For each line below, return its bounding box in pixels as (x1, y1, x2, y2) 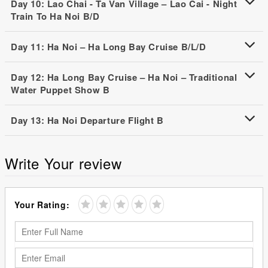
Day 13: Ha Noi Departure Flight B (11, 113, 164, 127)
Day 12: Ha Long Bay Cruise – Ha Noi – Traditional (11, 70, 237, 84)
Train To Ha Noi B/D (11, 9, 100, 23)
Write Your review (5, 152, 122, 173)
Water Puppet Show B (11, 83, 110, 96)
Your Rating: (14, 198, 70, 211)
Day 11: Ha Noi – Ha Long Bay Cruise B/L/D (11, 39, 206, 53)
